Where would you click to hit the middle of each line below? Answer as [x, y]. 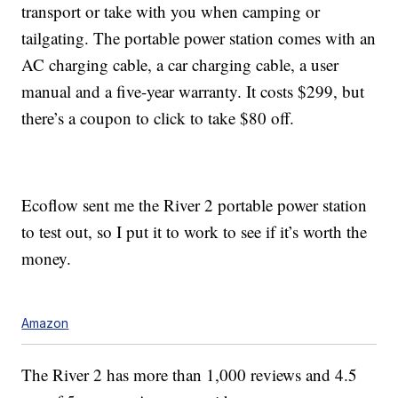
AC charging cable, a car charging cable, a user [180, 65]
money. [47, 259]
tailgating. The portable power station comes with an [199, 38]
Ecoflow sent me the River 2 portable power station [195, 205]
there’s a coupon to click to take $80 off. [158, 118]
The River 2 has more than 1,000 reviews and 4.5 [190, 375]
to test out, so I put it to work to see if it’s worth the [195, 232]
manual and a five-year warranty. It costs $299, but [193, 92]
